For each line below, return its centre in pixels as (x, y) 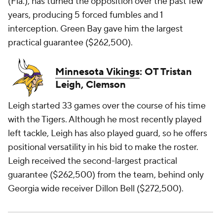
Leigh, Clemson (91, 85)
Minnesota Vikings (97, 72)
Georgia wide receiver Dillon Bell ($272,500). (96, 189)
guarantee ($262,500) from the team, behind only (106, 175)
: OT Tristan (166, 72)
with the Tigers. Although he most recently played (105, 120)
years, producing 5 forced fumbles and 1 (86, 15)
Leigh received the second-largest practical (92, 161)
